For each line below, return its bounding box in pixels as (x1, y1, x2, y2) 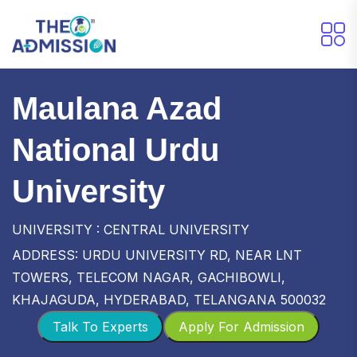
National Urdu (12, 131, 219, 167)
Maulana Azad (12, 90, 222, 126)
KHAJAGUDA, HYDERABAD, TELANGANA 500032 (12, 291, 326, 308)
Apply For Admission (178, 318, 304, 335)
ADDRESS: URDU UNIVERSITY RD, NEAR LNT (12, 246, 302, 263)
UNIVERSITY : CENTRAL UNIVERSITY (12, 221, 249, 237)
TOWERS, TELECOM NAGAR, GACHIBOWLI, (12, 269, 285, 285)
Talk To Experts (53, 318, 148, 335)
